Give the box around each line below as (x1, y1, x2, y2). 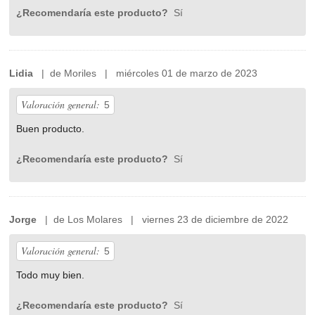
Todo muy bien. (16, 269, 85, 281)
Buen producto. (16, 123, 85, 135)
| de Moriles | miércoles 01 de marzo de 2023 (33, 67, 258, 79)
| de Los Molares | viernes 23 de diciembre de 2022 (37, 214, 289, 226)
